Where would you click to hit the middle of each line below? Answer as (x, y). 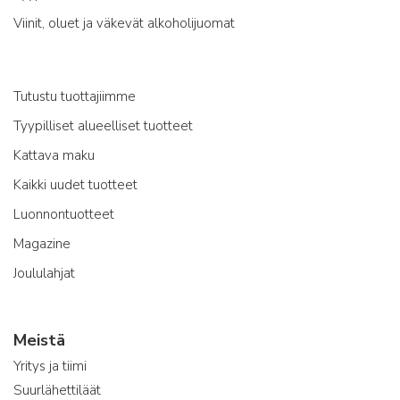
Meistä (39, 340)
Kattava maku (54, 155)
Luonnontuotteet (64, 214)
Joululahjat (44, 273)
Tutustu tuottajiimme (75, 96)
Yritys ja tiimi (50, 366)
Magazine (42, 243)
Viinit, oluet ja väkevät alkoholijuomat (124, 23)
